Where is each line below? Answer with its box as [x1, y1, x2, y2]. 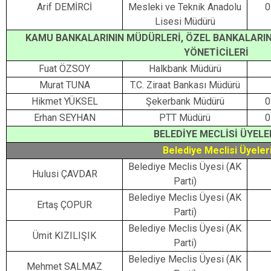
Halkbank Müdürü [148, 63, 221, 74]
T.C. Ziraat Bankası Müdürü [129, 79, 240, 91]
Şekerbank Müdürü [145, 96, 224, 107]
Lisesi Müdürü [154, 16, 215, 27]
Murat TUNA [39, 79, 90, 91]
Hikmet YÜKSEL [31, 96, 98, 107]
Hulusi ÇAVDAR [31, 168, 97, 180]
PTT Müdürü [159, 112, 211, 123]
